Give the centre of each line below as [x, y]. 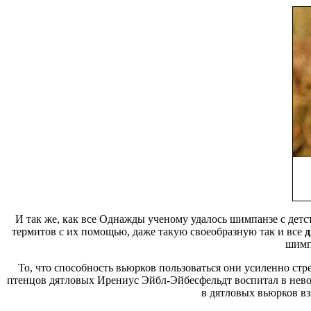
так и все [280, 231]
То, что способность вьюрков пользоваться [120, 267]
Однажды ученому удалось [163, 219]
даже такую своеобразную [194, 231]
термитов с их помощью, [72, 231]
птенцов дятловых [50, 280]
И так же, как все [57, 219]
